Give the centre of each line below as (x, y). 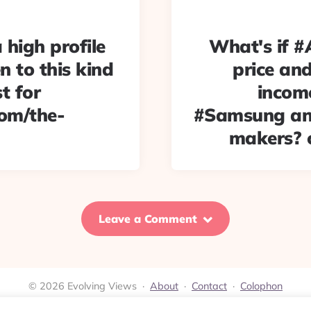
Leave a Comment (148, 219)
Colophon (261, 286)
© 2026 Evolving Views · (89, 286)
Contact (209, 286)
